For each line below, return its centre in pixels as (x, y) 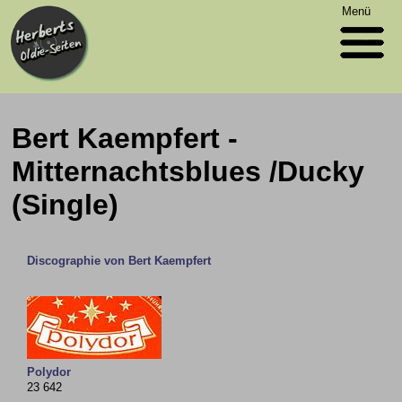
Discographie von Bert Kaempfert (119, 261)
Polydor (49, 372)
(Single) (66, 205)
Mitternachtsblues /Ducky (188, 171)
